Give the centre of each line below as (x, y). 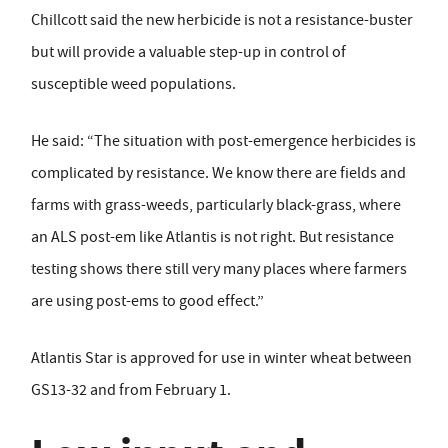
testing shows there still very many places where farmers (219, 269)
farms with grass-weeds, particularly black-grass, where (216, 205)
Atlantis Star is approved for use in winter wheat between (221, 358)
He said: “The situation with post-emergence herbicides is (223, 141)
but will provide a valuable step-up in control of (188, 52)
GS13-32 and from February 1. (131, 390)
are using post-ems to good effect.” (147, 301)
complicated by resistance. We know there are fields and (218, 173)
